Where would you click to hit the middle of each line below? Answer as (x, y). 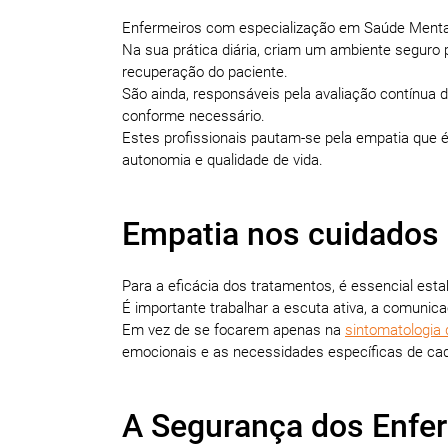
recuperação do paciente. (207, 71)
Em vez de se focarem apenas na (233, 329)
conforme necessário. (195, 115)
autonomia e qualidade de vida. (222, 159)
